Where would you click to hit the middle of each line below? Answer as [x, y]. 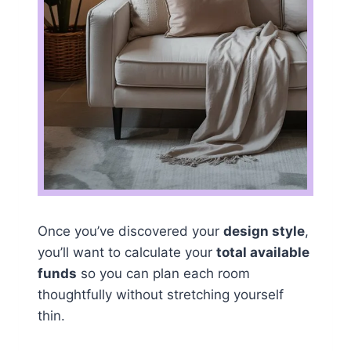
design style [264, 232]
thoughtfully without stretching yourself [161, 295]
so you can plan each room [163, 274]
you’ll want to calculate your [127, 253]
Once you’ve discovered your [130, 232]
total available [263, 253]
